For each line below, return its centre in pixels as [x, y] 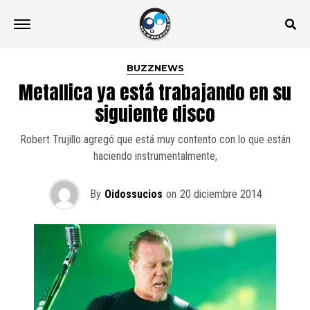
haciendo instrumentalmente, [155, 156]
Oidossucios [133, 194]
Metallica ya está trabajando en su [155, 92]
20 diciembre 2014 [221, 194]
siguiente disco [155, 114]
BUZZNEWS [155, 68]
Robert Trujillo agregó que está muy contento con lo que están [155, 139]
